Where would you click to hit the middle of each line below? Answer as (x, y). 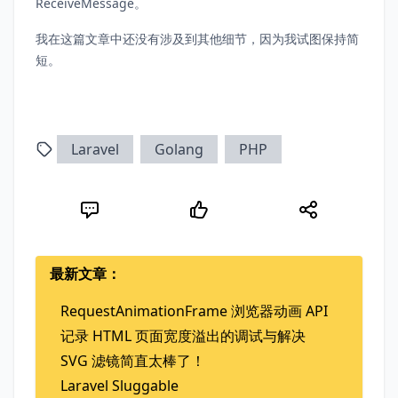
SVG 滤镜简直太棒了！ (133, 360)
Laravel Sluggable (119, 385)
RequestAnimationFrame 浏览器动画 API (194, 310)
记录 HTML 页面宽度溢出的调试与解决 (183, 335)
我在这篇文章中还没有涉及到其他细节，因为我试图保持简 (197, 38)
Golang (179, 149)
